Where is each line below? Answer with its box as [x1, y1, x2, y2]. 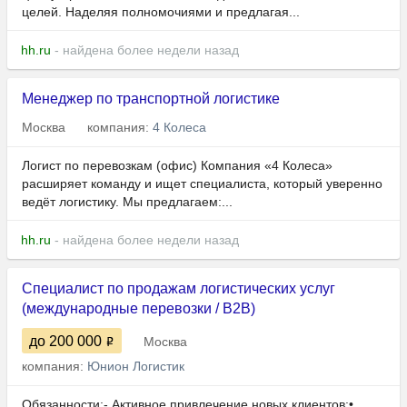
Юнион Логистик [87, 359, 184, 374]
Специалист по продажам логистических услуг [22, 281, 335, 297]
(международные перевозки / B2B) [22, 301, 255, 317]
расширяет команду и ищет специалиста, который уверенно [22, 176, 382, 192]
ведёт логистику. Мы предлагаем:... [22, 194, 233, 210]
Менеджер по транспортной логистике [22, 91, 280, 107]
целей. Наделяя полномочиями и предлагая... [22, 5, 300, 20]
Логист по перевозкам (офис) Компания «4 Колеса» [22, 158, 333, 174]
